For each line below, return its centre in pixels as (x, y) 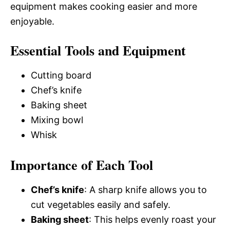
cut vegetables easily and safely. (101, 205)
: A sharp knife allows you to (146, 190)
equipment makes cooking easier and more (104, 6)
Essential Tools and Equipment (98, 50)
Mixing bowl (57, 120)
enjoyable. (32, 21)
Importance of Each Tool (82, 165)
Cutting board (61, 75)
